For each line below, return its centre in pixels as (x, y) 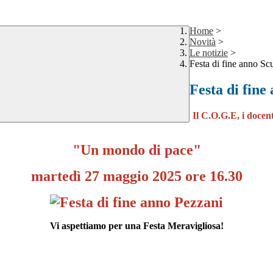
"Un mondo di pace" (136, 150)
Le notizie (209, 53)
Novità (203, 42)
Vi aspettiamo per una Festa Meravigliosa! (136, 226)
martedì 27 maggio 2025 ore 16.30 (136, 176)
